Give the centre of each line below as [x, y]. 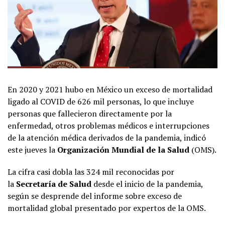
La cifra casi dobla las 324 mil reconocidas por [91, 172]
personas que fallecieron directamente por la [90, 114]
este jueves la [32, 150]
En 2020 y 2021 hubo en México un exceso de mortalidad [110, 90]
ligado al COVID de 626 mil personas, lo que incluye [101, 102]
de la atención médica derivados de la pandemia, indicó [107, 138]
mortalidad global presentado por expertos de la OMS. [107, 208]
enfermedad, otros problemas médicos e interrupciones [108, 126]
